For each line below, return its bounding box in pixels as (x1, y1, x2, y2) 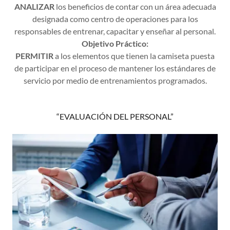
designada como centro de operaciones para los (32, 14, 198, 24)
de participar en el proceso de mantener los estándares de (14, 63, 216, 73)
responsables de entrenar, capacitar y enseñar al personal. (14, 26, 216, 36)
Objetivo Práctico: (82, 39, 148, 48)
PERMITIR (15, 51, 53, 61)
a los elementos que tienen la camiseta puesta (53, 51, 215, 61)
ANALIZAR (14, 2, 54, 11)
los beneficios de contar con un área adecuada (54, 2, 216, 11)
